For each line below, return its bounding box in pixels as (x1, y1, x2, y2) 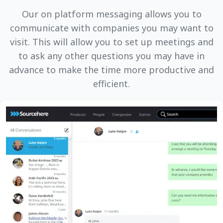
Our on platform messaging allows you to (21, 8, 202, 20)
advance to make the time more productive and (9, 64, 214, 76)
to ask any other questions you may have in (18, 50, 205, 62)
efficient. (93, 78, 130, 90)
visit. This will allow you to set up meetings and (9, 36, 214, 48)
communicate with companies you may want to (9, 22, 214, 34)
